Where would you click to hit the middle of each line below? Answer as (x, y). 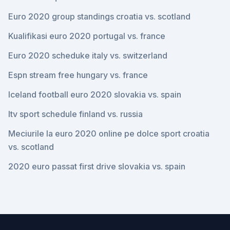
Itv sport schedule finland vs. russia (75, 114)
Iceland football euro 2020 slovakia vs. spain (95, 94)
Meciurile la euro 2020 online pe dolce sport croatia (109, 133)
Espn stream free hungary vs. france (78, 75)
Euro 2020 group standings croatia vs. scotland (99, 16)
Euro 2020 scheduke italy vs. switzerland (88, 55)
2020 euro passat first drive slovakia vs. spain (97, 166)
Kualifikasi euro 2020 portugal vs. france (87, 36)
